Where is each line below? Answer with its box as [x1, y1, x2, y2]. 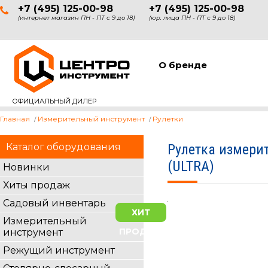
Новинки [3, 162, 50, 173]
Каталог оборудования [6, 141, 121, 153]
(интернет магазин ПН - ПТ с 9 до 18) [18, 14, 135, 22]
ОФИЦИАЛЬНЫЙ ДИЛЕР [12, 97, 96, 105]
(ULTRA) [167, 158, 214, 175]
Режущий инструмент [3, 245, 115, 256]
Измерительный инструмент [38, 114, 145, 123]
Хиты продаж [3, 179, 70, 191]
